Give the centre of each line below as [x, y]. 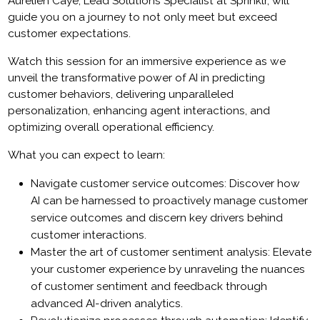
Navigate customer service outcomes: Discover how [166, 184]
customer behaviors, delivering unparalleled [121, 95]
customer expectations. [71, 34]
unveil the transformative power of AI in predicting [137, 78]
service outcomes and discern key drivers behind [157, 218]
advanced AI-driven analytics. [107, 304]
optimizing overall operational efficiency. [111, 127]
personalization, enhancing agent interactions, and [139, 111]
